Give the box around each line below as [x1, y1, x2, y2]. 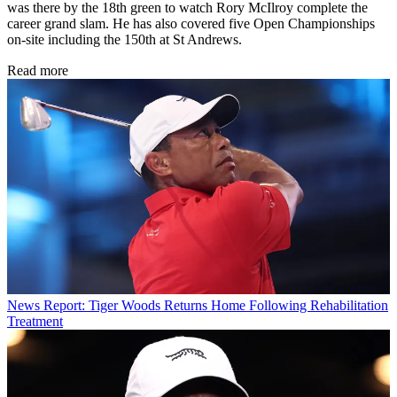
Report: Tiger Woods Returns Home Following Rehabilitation [43, 298, 388, 314]
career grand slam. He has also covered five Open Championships [7, 16, 375, 32]
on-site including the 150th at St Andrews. [7, 32, 242, 48]
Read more [7, 63, 68, 79]
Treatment [7, 314, 63, 330]
